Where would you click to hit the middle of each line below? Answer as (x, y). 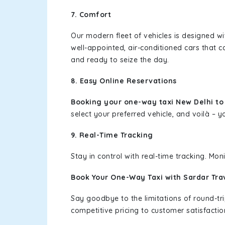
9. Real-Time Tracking (112, 135)
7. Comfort (91, 15)
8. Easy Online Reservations (125, 81)
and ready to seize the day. (120, 60)
